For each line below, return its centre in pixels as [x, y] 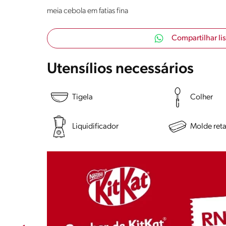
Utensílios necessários [120, 70]
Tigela [82, 97]
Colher [202, 97]
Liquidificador [95, 126]
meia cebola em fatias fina [88, 11]
